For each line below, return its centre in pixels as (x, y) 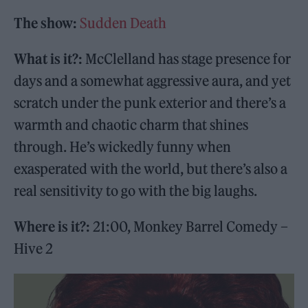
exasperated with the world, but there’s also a (151, 168)
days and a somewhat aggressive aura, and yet (153, 80)
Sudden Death (123, 23)
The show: (47, 23)
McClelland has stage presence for (187, 58)
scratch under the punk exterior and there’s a (150, 102)
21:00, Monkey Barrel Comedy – (189, 226)
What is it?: (48, 58)
